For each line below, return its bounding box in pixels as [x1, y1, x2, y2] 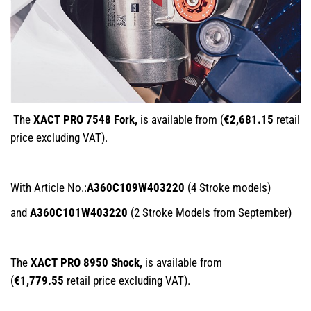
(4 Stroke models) [185, 180, 271, 194]
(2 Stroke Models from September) [128, 205, 292, 219]
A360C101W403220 [30, 205, 128, 219]
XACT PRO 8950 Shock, [31, 255, 142, 269]
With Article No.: [10, 180, 87, 194]
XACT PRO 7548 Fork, [33, 112, 140, 126]
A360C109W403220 [87, 180, 185, 194]
